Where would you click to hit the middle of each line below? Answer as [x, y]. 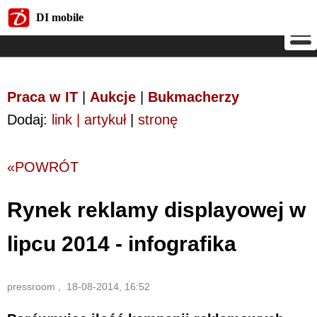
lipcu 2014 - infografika [122, 243]
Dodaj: [29, 120]
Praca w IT [42, 97]
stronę [158, 120]
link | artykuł [89, 120]
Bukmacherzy [194, 97]
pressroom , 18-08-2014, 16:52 [79, 286]
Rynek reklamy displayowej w [156, 209]
